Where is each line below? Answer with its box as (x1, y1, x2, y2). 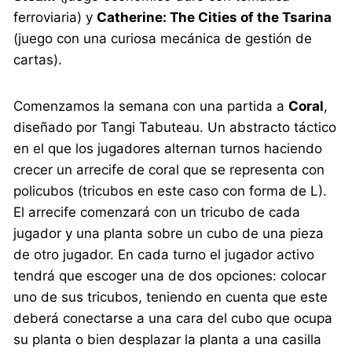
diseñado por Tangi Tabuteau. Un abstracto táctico (13, 119, 337, 135)
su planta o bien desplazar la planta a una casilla (13, 331, 322, 347)
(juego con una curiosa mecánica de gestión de (13, 30, 313, 46)
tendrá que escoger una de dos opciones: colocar (13, 267, 327, 284)
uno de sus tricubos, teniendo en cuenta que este (13, 288, 328, 305)
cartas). (13, 51, 63, 68)
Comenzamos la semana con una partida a (13, 97, 289, 114)
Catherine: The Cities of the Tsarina (97, 9, 332, 25)
